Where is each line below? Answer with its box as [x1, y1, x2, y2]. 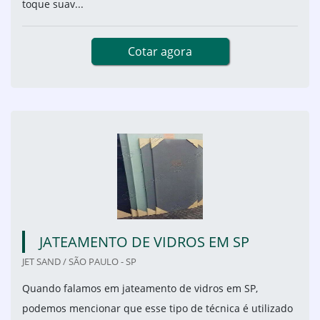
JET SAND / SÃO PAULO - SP [22, 255, 136, 269]
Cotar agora [128, 44, 192, 60]
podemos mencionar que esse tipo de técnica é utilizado [22, 301, 293, 316]
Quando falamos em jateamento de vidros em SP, [22, 281, 258, 296]
